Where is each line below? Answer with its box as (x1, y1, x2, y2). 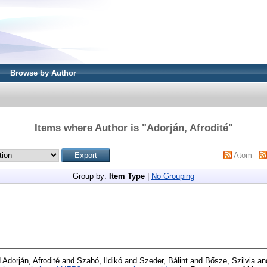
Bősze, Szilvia (205, 256, 255, 265)
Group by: (73, 171, 109, 181)
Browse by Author (10, 69, 76, 77)
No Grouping (151, 171, 194, 181)
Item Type (109, 171, 145, 181)
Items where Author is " (34, 122, 147, 133)
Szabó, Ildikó (77, 256, 122, 265)
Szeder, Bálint (139, 256, 188, 265)
